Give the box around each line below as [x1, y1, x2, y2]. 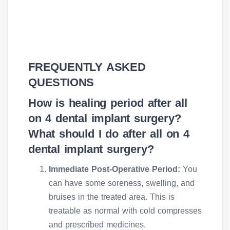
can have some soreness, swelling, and [49, 179, 195, 188]
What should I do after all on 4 [28, 127, 189, 141]
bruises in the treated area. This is [49, 193, 175, 202]
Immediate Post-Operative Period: [49, 165, 183, 174]
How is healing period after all [28, 97, 187, 110]
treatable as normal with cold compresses [49, 206, 202, 216]
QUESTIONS [28, 76, 94, 89]
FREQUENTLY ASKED [28, 61, 146, 74]
